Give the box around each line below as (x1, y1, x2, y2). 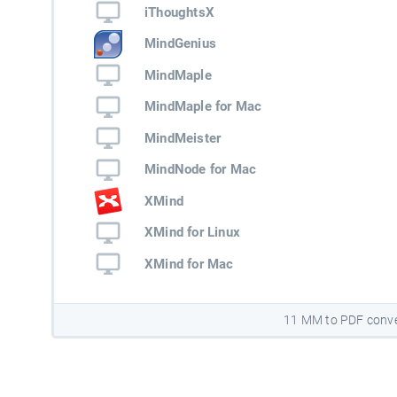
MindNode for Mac (144, 161, 257, 178)
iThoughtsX (144, 4, 214, 20)
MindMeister (144, 129, 222, 146)
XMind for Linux (144, 224, 240, 241)
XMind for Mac (144, 255, 234, 272)
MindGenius (144, 35, 216, 52)
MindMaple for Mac (144, 98, 262, 115)
